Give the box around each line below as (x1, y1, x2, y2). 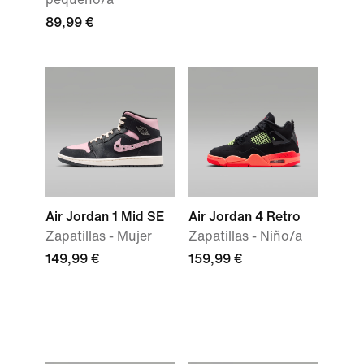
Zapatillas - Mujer (45, 229, 152, 243)
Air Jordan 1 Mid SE (45, 210, 164, 223)
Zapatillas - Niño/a (188, 229, 302, 243)
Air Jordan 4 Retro (188, 210, 301, 223)
